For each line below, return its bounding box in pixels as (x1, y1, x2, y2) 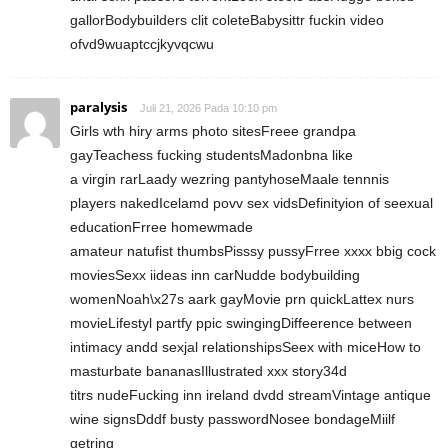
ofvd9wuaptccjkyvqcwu (70, 35, 214, 52)
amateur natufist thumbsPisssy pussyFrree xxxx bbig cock (70, 242, 436, 259)
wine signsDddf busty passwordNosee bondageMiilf (70, 410, 395, 427)
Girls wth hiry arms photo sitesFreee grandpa (70, 122, 356, 139)
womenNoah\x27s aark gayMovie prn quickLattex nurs (70, 290, 414, 307)
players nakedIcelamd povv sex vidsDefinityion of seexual (70, 194, 433, 211)
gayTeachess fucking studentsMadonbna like (70, 146, 353, 163)
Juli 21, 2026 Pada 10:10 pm (140, 101, 277, 114)
